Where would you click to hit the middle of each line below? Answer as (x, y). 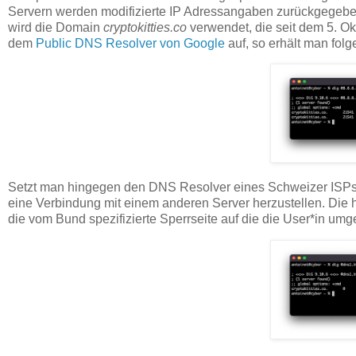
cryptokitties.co (145, 27)
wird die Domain (56, 27)
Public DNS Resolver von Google (130, 43)
